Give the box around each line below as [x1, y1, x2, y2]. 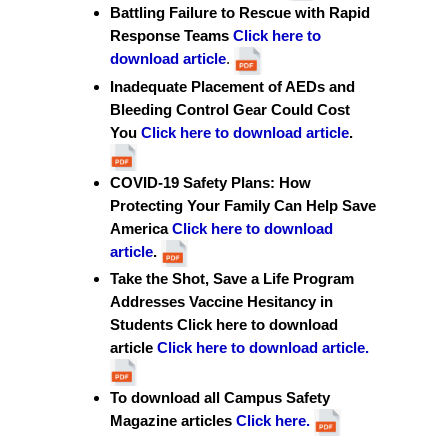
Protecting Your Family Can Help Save [110, 197, 376, 214]
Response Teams [110, 27, 233, 44]
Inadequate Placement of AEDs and [110, 78, 355, 95]
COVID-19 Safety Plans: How [110, 174, 311, 191]
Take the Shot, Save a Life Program [110, 270, 354, 287]
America [110, 220, 172, 237]
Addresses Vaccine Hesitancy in [110, 293, 333, 310]
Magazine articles [110, 412, 236, 429]
